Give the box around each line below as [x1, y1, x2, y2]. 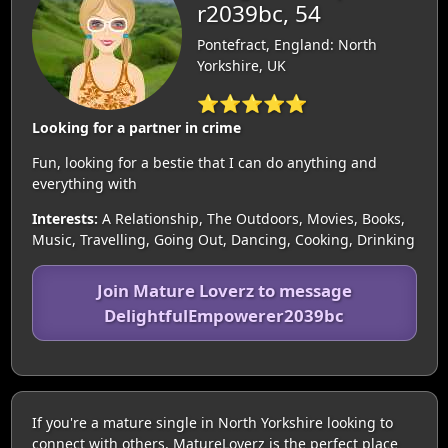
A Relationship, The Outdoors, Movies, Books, [97, 209, 405, 228]
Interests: [31, 209, 98, 228]
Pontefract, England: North [196, 35, 377, 54]
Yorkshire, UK [196, 56, 286, 75]
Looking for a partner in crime [31, 118, 241, 137]
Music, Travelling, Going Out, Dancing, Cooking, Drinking [31, 230, 415, 249]
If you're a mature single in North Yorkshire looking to [31, 413, 393, 432]
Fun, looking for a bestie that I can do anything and [31, 153, 377, 172]
